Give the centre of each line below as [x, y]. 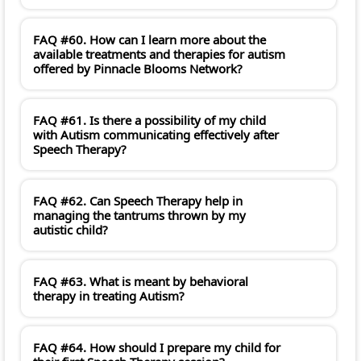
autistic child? [71, 230]
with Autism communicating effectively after [156, 135]
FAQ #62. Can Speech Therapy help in [138, 201]
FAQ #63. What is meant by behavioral [141, 282]
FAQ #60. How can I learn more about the [149, 40]
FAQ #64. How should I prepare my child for [157, 348]
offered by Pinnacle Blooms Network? [138, 69]
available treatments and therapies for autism [159, 54]
